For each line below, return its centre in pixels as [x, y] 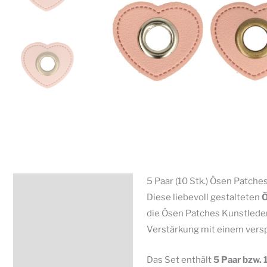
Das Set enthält [180, 260]
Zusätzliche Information [71, 211]
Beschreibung [50, 186]
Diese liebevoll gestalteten [204, 197]
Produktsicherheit [59, 237]
